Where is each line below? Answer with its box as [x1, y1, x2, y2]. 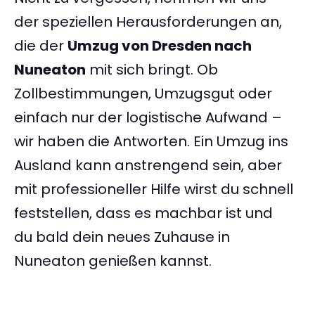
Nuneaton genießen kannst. [14, 251, 212, 271]
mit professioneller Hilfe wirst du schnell [14, 179, 293, 200]
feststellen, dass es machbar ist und [14, 203, 273, 224]
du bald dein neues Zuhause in [14, 227, 230, 247]
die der [14, 36, 67, 56]
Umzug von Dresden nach [67, 36, 252, 56]
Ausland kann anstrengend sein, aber [14, 155, 282, 176]
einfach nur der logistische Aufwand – [14, 108, 282, 128]
